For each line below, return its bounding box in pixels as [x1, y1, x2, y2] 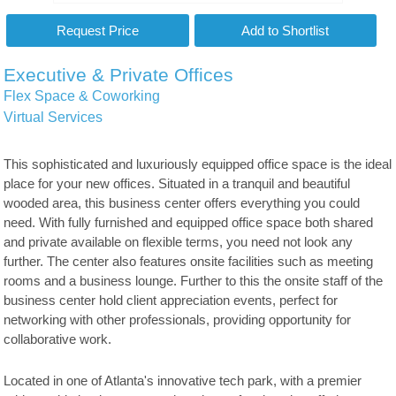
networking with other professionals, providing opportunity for [4, 313, 352, 328]
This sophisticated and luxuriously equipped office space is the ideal [4, 157, 392, 172]
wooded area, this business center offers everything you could [4, 196, 361, 211]
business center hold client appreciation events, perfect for [4, 293, 339, 308]
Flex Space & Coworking [4, 88, 161, 104]
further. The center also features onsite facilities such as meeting [4, 255, 374, 270]
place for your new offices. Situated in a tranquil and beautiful [4, 177, 351, 192]
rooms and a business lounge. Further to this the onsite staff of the [4, 274, 384, 289]
